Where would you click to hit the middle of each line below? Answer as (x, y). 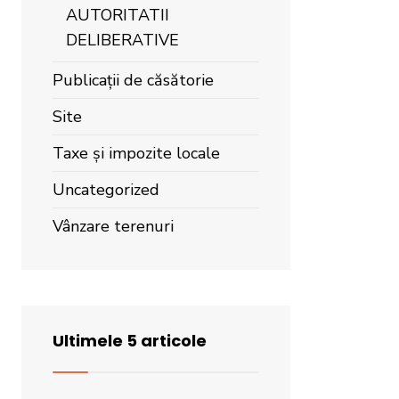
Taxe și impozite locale (136, 153)
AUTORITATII (118, 15)
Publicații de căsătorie (133, 80)
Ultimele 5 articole (130, 341)
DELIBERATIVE (122, 40)
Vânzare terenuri (113, 226)
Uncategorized (106, 190)
